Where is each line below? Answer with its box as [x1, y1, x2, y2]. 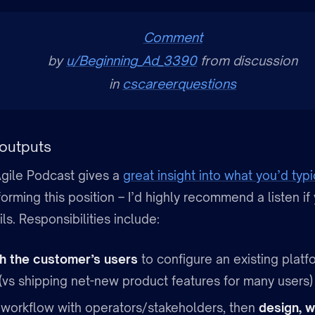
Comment [143, 30, 202, 46]
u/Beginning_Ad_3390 [66, 53, 197, 69]
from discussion [197, 53, 297, 69]
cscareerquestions [122, 76, 236, 92]
